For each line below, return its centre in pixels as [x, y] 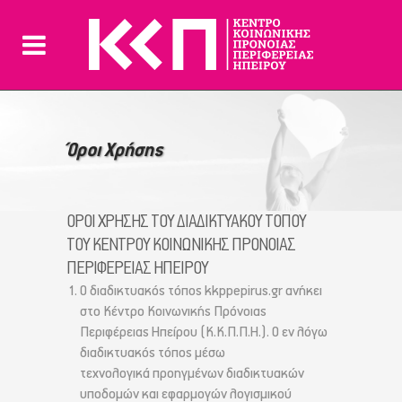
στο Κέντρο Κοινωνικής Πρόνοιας [173, 312]
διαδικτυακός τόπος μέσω [153, 354]
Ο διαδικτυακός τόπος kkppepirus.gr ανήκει [201, 292]
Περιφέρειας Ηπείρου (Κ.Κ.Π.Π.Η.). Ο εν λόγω [204, 333]
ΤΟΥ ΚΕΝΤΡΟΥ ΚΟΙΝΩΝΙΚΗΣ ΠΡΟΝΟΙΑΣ [181, 246]
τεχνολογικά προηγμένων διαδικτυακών [192, 374]
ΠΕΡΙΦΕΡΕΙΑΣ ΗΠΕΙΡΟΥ [137, 269]
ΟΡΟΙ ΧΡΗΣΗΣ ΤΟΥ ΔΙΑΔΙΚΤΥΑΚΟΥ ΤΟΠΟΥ [186, 223]
